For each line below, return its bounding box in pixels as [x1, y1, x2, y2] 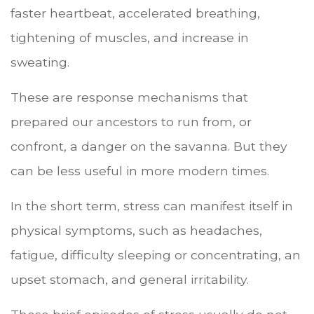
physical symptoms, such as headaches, [11, 222, 262, 238]
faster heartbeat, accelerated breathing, [11, 5, 260, 20]
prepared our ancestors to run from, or [11, 114, 252, 129]
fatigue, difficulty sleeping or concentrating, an [11, 247, 301, 262]
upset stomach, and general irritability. [11, 271, 249, 287]
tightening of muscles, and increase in [11, 29, 249, 45]
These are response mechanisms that [11, 89, 248, 104]
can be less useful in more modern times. [11, 163, 269, 178]
